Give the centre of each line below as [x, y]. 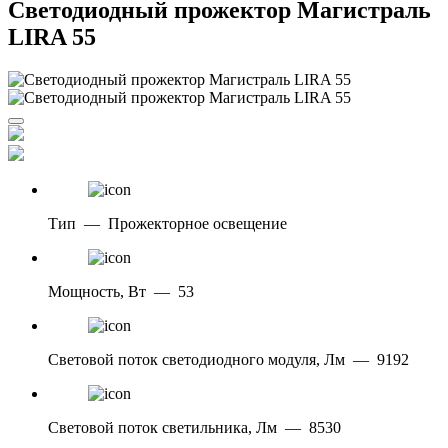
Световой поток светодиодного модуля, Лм [196, 359]
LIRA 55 [52, 36]
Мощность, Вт [97, 291]
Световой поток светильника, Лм [162, 427]
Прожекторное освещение [197, 223]
